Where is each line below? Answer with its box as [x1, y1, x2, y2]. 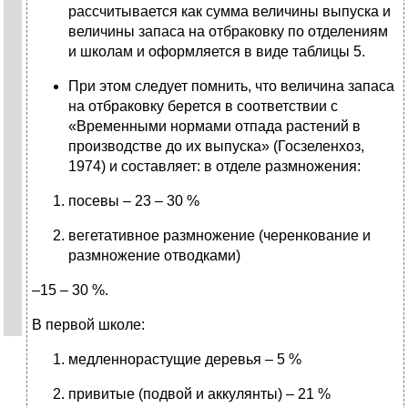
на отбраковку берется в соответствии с [68, 98, 338, 115]
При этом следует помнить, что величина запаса [68, 78, 394, 95]
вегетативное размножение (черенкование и [68, 228, 371, 244]
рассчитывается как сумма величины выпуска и [68, 4, 391, 20]
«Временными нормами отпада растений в [68, 118, 361, 135]
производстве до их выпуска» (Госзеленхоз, [68, 138, 364, 155]
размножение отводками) [68, 248, 240, 264]
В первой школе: [32, 317, 145, 333]
